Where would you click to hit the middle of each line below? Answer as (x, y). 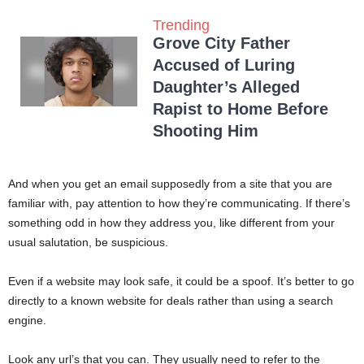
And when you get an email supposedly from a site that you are (170, 184)
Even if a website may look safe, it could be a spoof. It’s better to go (181, 282)
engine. (27, 321)
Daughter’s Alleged (226, 87)
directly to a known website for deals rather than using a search (171, 301)
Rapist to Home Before (240, 109)
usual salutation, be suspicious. (88, 243)
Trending (181, 26)
